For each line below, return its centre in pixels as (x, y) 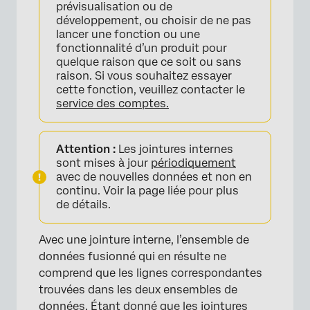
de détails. (83, 204)
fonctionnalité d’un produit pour (142, 48)
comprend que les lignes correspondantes (151, 273)
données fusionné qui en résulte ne (133, 256)
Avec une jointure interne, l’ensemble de (144, 239)
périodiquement (193, 163)
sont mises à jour (103, 163)
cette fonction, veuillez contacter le (151, 89)
